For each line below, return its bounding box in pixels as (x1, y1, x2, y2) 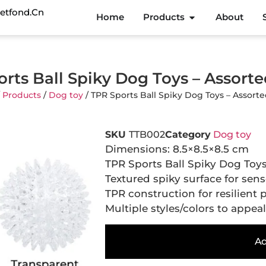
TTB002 (129, 128, 165, 140)
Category (165, 128, 211, 140)
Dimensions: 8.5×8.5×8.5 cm (105, 142, 249, 155)
